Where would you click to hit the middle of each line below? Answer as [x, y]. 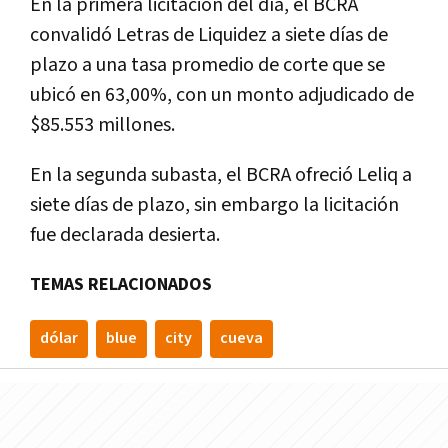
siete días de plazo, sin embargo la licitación [214, 204]
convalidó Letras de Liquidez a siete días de [209, 34]
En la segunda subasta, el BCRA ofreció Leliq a [221, 174]
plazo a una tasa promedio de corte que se [207, 64]
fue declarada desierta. [125, 234]
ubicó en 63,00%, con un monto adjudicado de [222, 94]
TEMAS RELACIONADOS [121, 284]
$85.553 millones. [102, 124]
